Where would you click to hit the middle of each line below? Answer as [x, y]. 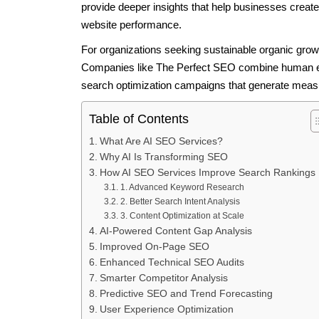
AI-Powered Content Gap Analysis [176, 231]
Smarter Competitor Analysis [163, 278]
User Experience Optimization [166, 309]
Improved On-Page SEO [154, 246]
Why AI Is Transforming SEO [163, 157]
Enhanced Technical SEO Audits [172, 262]
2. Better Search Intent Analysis [180, 201]
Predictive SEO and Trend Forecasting [186, 293]
